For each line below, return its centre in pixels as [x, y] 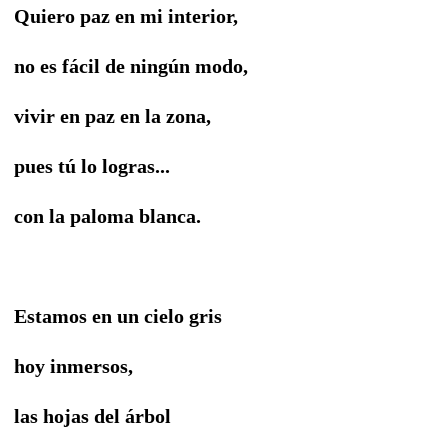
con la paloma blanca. [107, 215]
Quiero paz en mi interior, [126, 15]
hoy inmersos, [73, 365]
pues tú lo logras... [92, 165]
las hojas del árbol [92, 415]
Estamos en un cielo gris [118, 315]
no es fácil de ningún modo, [131, 65]
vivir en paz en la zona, [112, 115]
